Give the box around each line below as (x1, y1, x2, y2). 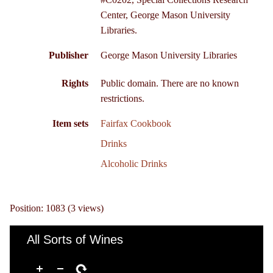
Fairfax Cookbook (100, 118, 171, 129)
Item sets (52, 118, 88, 129)
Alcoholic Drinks (100, 158, 167, 169)
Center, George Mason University (100, 10, 230, 21)
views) (76, 202, 104, 213)
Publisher (48, 50, 88, 61)
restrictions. (100, 93, 144, 104)
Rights (61, 77, 88, 88)
